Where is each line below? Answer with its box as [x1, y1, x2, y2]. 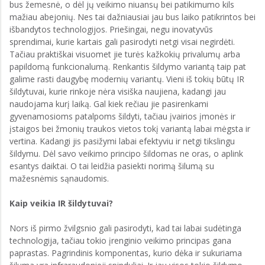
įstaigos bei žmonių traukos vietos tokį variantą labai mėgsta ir [9, 123, 250, 134]
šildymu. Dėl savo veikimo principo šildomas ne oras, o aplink [9, 148, 243, 159]
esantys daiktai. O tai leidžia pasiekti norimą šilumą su [9, 160, 214, 172]
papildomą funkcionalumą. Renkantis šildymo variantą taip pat [9, 61, 246, 72]
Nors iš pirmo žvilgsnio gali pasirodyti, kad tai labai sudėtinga [9, 222, 241, 234]
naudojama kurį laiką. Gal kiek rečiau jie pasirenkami [9, 98, 208, 109]
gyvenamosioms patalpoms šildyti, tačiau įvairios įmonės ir [9, 111, 235, 122]
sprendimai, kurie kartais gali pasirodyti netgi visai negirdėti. [9, 36, 235, 47]
